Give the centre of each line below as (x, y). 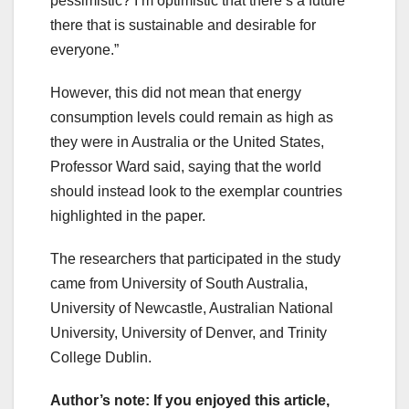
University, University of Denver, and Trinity (189, 333)
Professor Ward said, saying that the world (186, 167)
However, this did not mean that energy (176, 93)
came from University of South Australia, (179, 284)
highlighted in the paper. (128, 216)
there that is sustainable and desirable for (183, 26)
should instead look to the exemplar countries (196, 192)
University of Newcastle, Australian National (192, 309)
